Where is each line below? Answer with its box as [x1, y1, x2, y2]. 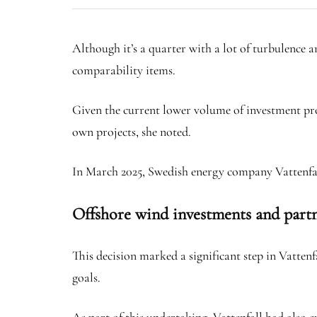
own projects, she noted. [72, 124, 191, 139]
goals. [72, 270, 103, 285]
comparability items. [72, 62, 175, 78]
